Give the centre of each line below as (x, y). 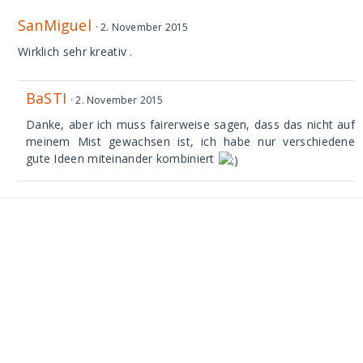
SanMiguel (55, 26)
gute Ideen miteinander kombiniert (122, 159)
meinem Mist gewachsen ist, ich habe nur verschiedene (190, 142)
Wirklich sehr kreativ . (75, 52)
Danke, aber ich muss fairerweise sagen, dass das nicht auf (190, 125)
